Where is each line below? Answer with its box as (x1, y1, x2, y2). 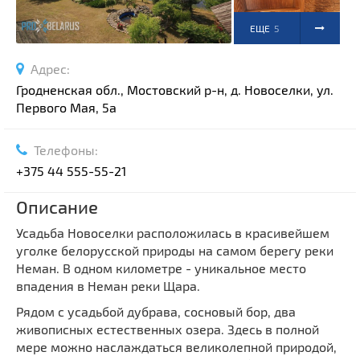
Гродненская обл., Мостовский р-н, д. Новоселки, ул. (16, 82, 333, 98)
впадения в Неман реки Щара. (16, 278, 200, 294)
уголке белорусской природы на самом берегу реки (16, 243, 333, 259)
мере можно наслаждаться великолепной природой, (16, 339, 337, 355)
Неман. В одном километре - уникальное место (16, 260, 306, 276)
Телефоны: (27, 142, 98, 158)
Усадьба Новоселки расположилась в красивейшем (16, 225, 329, 241)
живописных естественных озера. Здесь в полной (16, 321, 319, 337)
